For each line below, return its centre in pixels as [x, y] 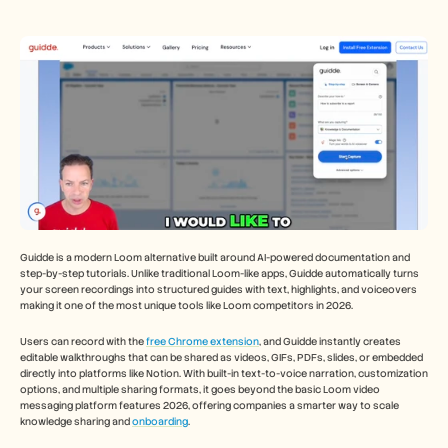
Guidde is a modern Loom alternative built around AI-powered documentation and [215, 258]
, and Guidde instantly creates [330, 342]
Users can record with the [83, 342]
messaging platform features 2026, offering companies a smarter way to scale [209, 406]
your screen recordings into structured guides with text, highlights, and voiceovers [218, 290]
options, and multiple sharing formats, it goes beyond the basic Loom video [200, 390]
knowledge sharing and [76, 422]
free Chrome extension [202, 342]
